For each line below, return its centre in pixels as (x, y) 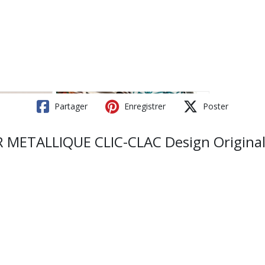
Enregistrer (144, 106)
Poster (214, 106)
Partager (70, 106)
